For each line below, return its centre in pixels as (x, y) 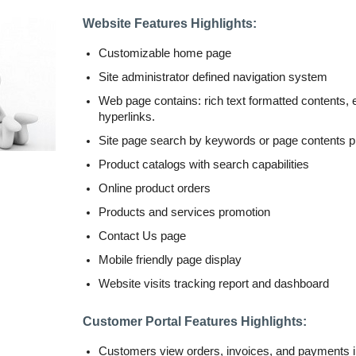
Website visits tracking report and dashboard (214, 284)
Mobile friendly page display (170, 260)
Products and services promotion (184, 212)
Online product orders (155, 188)
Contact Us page (142, 236)
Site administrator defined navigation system (213, 77)
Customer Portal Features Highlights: (195, 321)
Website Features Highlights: (170, 23)
